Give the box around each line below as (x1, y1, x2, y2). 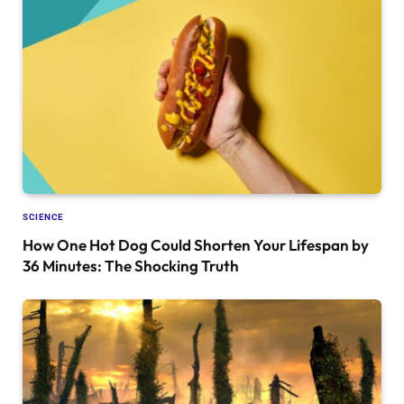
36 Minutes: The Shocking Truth (23, 255, 239, 275)
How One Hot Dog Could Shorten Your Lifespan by (23, 234, 369, 254)
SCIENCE (23, 211, 64, 222)
